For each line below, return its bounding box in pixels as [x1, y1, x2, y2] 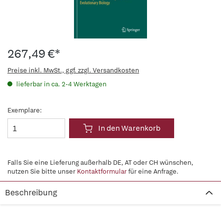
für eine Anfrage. [127, 167, 179, 176]
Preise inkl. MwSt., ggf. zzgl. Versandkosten [7, 66, 139, 74]
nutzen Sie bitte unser [7, 167, 77, 176]
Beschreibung [5, 187, 57, 198]
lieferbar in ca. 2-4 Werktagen [15, 80, 107, 88]
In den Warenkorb [98, 123, 160, 133]
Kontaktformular [77, 167, 127, 176]
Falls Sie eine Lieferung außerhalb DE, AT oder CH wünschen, [7, 158, 193, 167]
